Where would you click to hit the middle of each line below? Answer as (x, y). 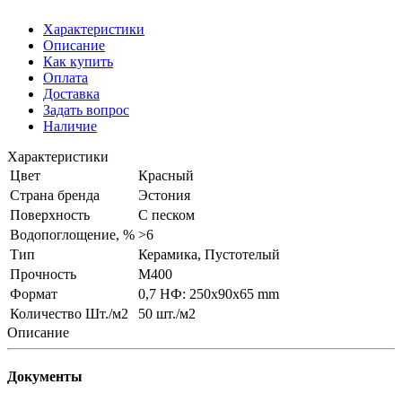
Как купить (78, 62)
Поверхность (50, 215)
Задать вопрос (86, 110)
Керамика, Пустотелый (209, 255)
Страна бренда (55, 196)
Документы (45, 377)
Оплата (66, 78)
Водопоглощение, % (72, 235)
